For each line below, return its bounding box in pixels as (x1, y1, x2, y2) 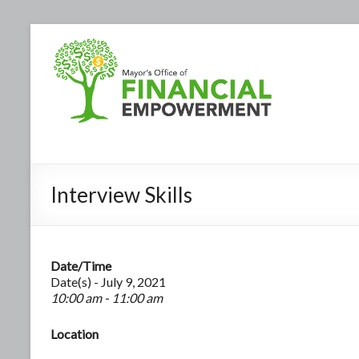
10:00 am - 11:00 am (50, 289, 163, 305)
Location (50, 325, 99, 341)
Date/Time (50, 257, 111, 273)
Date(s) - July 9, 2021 (50, 273, 166, 289)
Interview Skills (50, 181, 192, 208)
